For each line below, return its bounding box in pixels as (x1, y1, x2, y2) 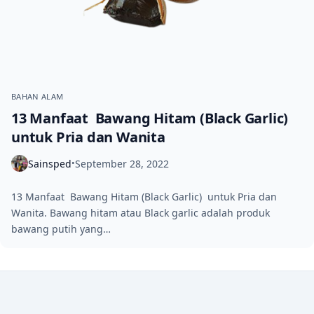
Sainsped (28, 156, 71, 170)
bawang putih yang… (11, 222, 111, 236)
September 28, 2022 (75, 156, 169, 170)
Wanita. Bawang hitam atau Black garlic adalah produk (11, 206, 270, 220)
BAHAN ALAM (11, 91, 64, 102)
